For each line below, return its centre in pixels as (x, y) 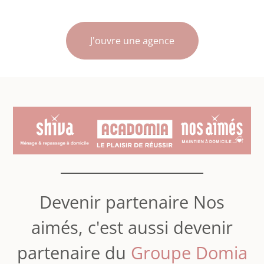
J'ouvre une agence (132, 40)
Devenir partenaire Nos (132, 202)
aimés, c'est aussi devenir (132, 228)
